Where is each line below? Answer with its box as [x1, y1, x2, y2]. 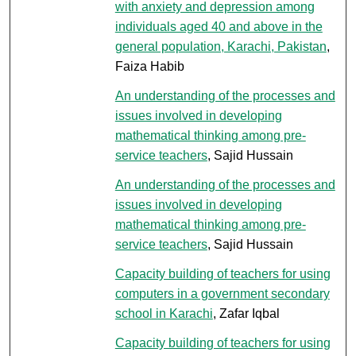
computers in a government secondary [114, 286, 330, 300]
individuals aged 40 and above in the [114, 19, 323, 33]
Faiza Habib [114, 59, 184, 73]
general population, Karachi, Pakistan [114, 39, 327, 53]
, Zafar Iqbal [212, 306, 280, 320]
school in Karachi [114, 306, 213, 320]
